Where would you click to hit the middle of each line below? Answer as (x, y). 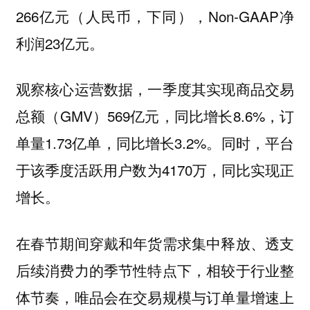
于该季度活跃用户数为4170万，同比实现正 (155, 170)
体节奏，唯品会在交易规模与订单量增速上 (155, 297)
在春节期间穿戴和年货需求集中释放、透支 (155, 243)
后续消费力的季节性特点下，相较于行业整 (155, 270)
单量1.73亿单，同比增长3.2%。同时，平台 (155, 143)
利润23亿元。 (60, 43)
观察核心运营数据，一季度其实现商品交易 (155, 89)
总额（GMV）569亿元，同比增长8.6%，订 (155, 116)
